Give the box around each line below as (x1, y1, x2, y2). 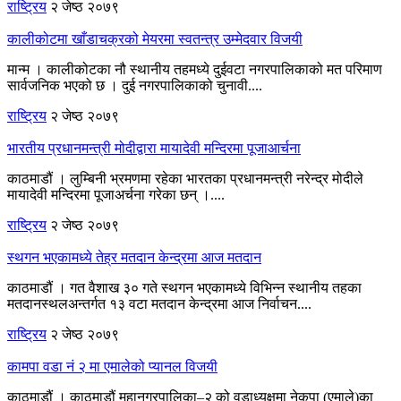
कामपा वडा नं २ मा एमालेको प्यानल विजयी (7, 358, 218, 374)
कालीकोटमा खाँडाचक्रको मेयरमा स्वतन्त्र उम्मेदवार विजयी (7, 30, 303, 47)
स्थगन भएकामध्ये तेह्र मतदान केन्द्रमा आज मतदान (7, 249, 261, 265)
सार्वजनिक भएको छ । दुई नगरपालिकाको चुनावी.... (7, 77, 262, 93)
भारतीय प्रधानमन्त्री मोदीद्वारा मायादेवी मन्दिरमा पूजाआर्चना (7, 140, 301, 156)
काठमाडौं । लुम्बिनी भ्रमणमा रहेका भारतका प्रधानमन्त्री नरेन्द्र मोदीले (7, 170, 363, 186)
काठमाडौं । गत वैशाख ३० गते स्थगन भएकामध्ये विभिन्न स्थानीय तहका (7, 279, 362, 295)
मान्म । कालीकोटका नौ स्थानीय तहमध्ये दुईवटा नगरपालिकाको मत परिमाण (7, 61, 382, 77)
